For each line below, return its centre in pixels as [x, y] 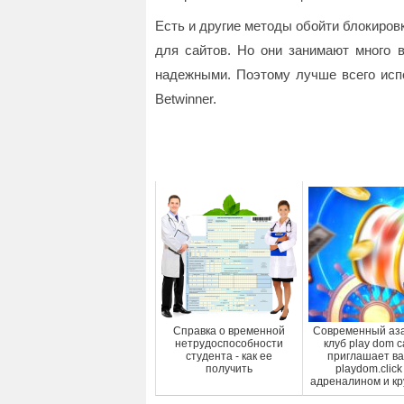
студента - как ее [229, 356]
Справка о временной [229, 331]
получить [229, 369]
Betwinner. [186, 99]
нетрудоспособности [229, 344]
